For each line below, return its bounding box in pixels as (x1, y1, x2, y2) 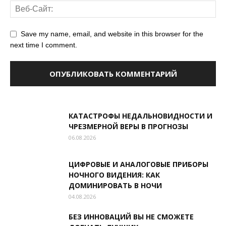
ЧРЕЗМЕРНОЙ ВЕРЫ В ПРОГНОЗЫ (69, 121, 188, 131)
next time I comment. (10, 40, 77, 49)
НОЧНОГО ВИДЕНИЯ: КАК (69, 169, 160, 180)
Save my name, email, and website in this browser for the (21, 29, 203, 38)
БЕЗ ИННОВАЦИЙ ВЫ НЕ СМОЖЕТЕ (69, 211, 194, 221)
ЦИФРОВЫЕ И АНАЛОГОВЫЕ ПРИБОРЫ (69, 159, 208, 169)
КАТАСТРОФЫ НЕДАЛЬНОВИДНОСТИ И (69, 110, 212, 121)
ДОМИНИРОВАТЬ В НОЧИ (69, 180, 162, 190)
